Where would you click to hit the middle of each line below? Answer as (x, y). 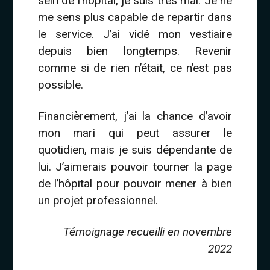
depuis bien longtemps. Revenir (135, 51)
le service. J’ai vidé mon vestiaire (135, 34)
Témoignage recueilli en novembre (148, 231)
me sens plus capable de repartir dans (135, 17)
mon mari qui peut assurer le (135, 133)
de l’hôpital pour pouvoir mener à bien (135, 183)
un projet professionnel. (98, 200)
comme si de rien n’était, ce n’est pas (135, 68)
